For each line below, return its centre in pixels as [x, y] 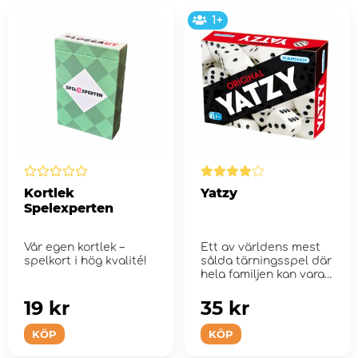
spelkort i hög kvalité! [86, 261]
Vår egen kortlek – [74, 247]
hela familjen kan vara [262, 274]
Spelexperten [69, 208]
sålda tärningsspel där [266, 261]
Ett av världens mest [260, 247]
